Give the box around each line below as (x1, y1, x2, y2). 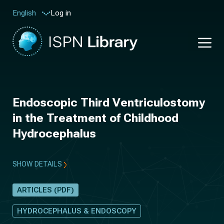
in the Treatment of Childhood (12, 111, 178, 125)
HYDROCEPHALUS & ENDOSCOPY (17, 206, 136, 215)
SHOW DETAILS (12, 160, 62, 168)
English (12, 8, 36, 17)
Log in (50, 8, 71, 17)
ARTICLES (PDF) (17, 185, 74, 194)
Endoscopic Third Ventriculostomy (12, 95, 205, 109)
